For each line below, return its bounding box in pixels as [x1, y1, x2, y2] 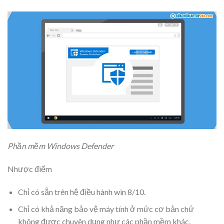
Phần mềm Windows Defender [7, 141, 113, 151]
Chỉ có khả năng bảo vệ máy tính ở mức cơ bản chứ [17, 204, 194, 214]
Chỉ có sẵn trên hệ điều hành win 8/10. [17, 186, 145, 196]
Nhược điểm [7, 163, 52, 173]
